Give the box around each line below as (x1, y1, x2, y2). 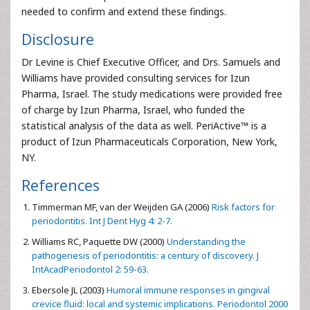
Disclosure (21, 28, 94, 49)
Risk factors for (210, 200, 275, 213)
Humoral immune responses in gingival (104, 283, 270, 296)
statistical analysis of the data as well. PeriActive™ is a (21, 118, 266, 132)
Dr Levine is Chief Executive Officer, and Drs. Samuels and (21, 55, 280, 69)
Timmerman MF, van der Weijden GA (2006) (32, 200, 210, 213)
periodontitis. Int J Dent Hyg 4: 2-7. (32, 214, 172, 227)
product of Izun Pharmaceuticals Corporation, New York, (21, 134, 277, 148)
